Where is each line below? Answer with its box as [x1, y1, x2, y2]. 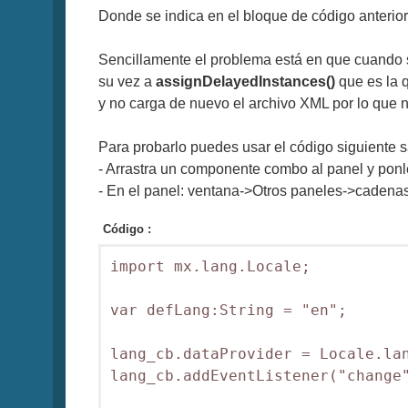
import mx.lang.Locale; [110, 257, 311, 275]
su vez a [98, 74, 156, 90]
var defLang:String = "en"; [110, 301, 347, 319]
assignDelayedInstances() [156, 74, 335, 90]
